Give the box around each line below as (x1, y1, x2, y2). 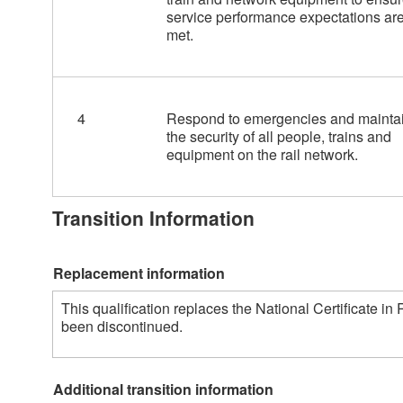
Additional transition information (53, 378, 273, 399)
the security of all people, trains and (166, 126, 391, 148)
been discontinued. (61, 315, 186, 336)
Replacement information (53, 262, 225, 283)
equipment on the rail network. (166, 144, 358, 166)
